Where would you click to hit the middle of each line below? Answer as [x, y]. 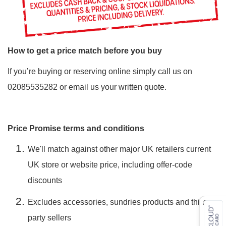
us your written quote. [128, 87]
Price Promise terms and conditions [76, 129]
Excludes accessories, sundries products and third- [119, 202]
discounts [45, 181]
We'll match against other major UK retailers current [119, 149]
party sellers [49, 217]
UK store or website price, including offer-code [110, 165]
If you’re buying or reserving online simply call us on [100, 72]
